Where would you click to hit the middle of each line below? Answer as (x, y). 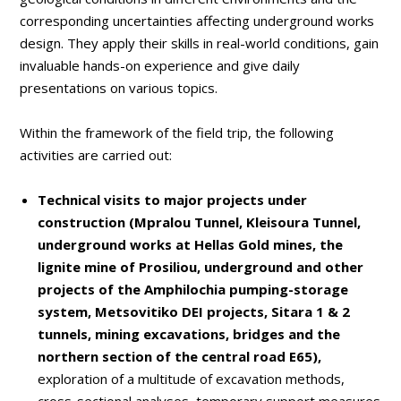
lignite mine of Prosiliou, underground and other (201, 267)
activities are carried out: (96, 155)
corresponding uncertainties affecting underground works (197, 21)
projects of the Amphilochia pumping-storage (193, 289)
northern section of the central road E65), (180, 356)
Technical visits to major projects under (173, 200)
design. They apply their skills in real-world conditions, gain (200, 43)
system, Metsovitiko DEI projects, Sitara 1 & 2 (194, 311)
